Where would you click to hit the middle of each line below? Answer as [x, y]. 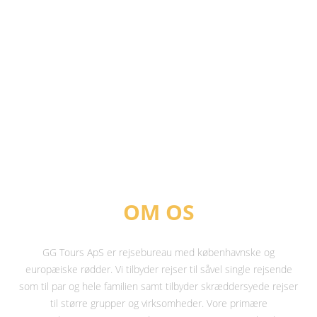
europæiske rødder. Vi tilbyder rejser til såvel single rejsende [158, 269]
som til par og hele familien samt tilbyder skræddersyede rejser [158, 286]
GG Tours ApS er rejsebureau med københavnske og [158, 252]
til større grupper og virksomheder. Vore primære [158, 303]
